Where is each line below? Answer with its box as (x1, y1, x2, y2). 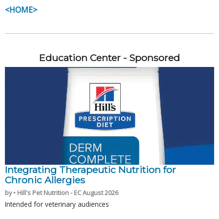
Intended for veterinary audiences (5, 199, 109, 209)
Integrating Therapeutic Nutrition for (5, 163, 176, 175)
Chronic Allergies (5, 174, 85, 186)
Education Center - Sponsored (39, 51, 180, 64)
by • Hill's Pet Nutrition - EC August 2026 (5, 188, 118, 197)
